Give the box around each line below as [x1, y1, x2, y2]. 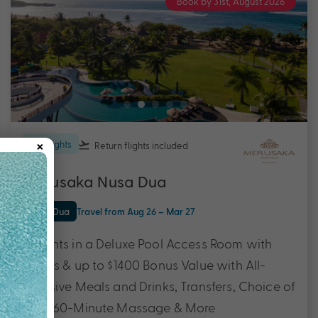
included [152, 139, 188, 150]
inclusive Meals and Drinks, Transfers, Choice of [22, 278, 296, 293]
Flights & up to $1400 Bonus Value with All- [22, 256, 266, 272]
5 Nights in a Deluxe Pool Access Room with [22, 235, 273, 251]
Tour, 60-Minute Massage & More [22, 299, 216, 314]
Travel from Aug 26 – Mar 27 [77, 205, 195, 216]
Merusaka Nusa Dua [22, 172, 167, 192]
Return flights [92, 139, 152, 150]
